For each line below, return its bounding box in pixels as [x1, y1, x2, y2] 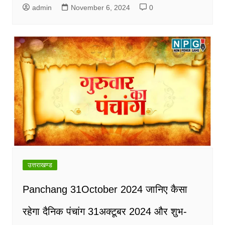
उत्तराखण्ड [27, 161, 52, 169]
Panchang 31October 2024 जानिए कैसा [22, 184, 187, 195]
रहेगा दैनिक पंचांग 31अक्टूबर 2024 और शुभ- [22, 206, 187, 217]
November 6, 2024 [70, 4, 130, 12]
